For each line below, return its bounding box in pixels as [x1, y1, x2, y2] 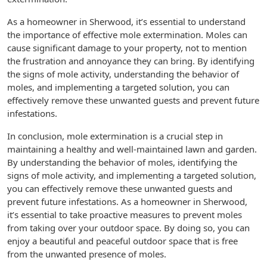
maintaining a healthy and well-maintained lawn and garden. [7, 143, 257, 155]
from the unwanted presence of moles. [7, 248, 166, 260]
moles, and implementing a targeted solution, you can [7, 81, 229, 93]
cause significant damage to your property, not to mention [7, 42, 247, 54]
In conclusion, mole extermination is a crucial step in [7, 130, 223, 142]
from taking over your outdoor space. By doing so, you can [7, 222, 250, 234]
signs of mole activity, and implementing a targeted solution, [7, 169, 256, 181]
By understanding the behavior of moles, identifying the [7, 156, 237, 168]
